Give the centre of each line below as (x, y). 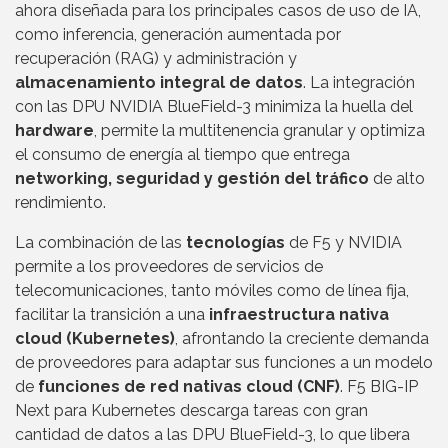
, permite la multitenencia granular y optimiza (259, 130)
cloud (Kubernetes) (95, 338)
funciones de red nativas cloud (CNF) (189, 386)
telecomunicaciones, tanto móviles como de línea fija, (212, 290)
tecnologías (235, 242)
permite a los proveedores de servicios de (169, 266)
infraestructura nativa (299, 314)
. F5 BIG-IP (379, 386)
